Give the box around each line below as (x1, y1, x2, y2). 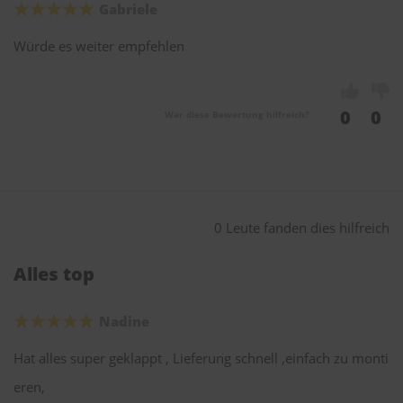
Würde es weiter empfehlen (13, 37, 184, 56)
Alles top (13, 262, 94, 287)
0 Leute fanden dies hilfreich (214, 219, 390, 237)
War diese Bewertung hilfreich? (165, 108, 309, 121)
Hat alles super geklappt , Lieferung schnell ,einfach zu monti (13, 349, 389, 368)
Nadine (99, 312, 149, 331)
